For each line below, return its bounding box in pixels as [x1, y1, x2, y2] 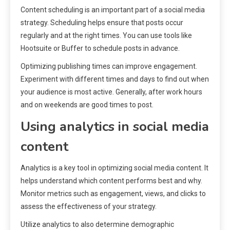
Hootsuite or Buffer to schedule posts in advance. [21, 44, 180, 53]
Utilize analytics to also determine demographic [21, 220, 174, 229]
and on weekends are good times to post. [21, 101, 154, 109]
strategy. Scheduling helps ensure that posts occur [21, 18, 183, 27]
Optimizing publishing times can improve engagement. [21, 62, 197, 71]
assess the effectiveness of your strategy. [21, 202, 157, 211]
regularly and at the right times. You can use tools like [21, 31, 192, 40]
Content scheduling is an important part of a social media [21, 6, 205, 14]
